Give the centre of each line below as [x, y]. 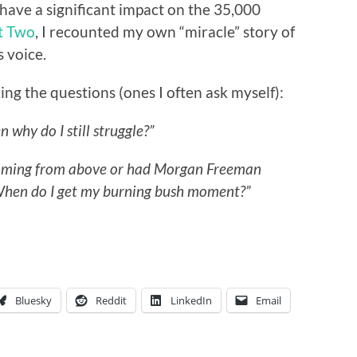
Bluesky [33, 300]
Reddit [111, 300]
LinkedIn [191, 300]
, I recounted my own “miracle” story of [165, 31]
